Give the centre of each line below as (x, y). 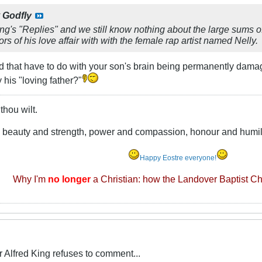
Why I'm (30, 179)
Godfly (17, 15)
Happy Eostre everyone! (178, 158)
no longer (69, 179)
